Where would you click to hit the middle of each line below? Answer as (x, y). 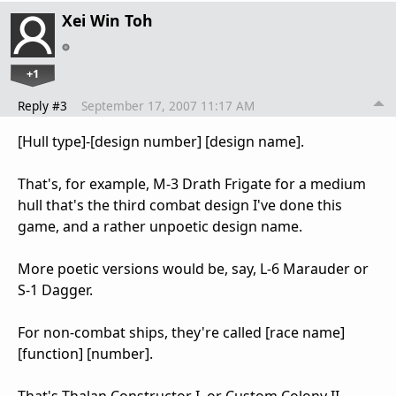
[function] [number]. (85, 354)
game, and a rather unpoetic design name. (160, 227)
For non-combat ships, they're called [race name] (181, 333)
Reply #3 (42, 106)
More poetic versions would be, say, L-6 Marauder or (193, 269)
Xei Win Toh (107, 21)
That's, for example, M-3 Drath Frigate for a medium (192, 184)
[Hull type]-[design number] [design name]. (161, 142)
